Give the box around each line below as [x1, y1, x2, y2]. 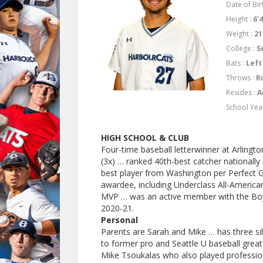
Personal [101, 214, 138, 226]
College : [226, 43, 257, 54]
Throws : [226, 73, 257, 83]
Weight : [226, 29, 255, 39]
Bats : [226, 58, 247, 69]
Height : [226, 14, 254, 25]
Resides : [226, 87, 258, 98]
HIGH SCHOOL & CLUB [101, 132, 189, 144]
